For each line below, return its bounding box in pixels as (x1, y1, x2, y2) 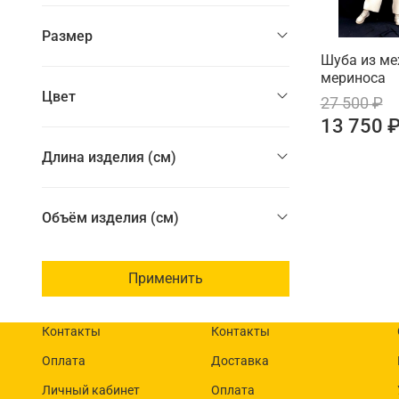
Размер (42, 27, 94, 45)
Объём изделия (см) (42, 208, 180, 226)
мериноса (320, 69, 386, 86)
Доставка (211, 354, 269, 370)
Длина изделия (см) (42, 148, 177, 166)
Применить (127, 269, 203, 287)
